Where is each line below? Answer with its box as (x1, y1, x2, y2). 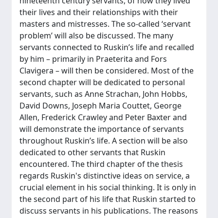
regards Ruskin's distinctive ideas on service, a (19, 170, 190, 181)
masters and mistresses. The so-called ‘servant (19, 18, 191, 29)
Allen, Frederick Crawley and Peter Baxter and (19, 112, 187, 123)
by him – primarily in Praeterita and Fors (19, 54, 167, 64)
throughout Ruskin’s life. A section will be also (19, 135, 188, 146)
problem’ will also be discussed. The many (19, 30, 173, 41)
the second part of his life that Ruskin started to (19, 194, 196, 204)
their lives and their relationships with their (19, 7, 178, 18)
